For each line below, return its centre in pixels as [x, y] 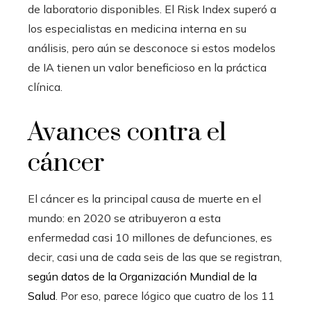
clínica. [45, 86]
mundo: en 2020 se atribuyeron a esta [124, 218]
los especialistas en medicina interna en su [137, 28]
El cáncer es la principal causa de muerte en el [144, 198]
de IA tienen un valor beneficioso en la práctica [147, 67]
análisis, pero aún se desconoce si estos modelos [152, 48]
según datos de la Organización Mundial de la [142, 276]
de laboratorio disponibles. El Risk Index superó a [152, 9]
